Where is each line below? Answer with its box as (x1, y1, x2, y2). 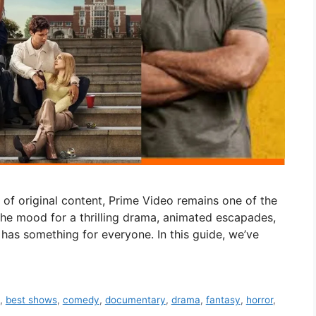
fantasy (205, 294, 241, 306)
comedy (62, 294, 99, 306)
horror (245, 294, 273, 306)
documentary (104, 294, 166, 306)
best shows (5, 294, 57, 306)
